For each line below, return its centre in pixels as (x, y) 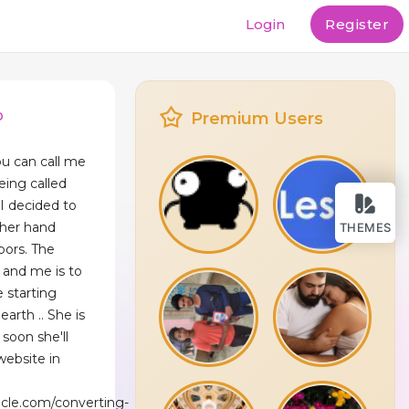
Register (357, 25)
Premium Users (257, 119)
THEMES (365, 227)
